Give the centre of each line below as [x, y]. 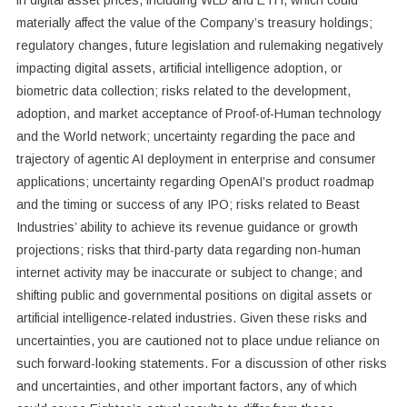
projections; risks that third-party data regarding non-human [188, 249]
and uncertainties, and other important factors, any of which [186, 386]
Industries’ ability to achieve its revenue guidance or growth [187, 227]
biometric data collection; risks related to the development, [183, 90]
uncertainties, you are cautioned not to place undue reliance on [198, 340]
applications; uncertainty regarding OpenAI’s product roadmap [195, 181]
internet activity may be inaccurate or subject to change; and [189, 272]
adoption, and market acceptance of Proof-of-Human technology [199, 113]
